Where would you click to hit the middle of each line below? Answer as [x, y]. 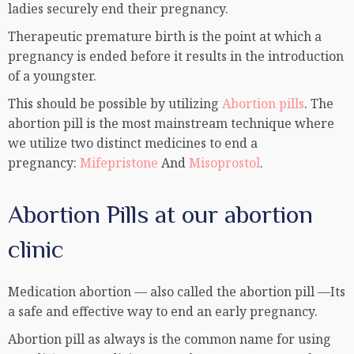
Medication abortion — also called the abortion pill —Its [177, 292]
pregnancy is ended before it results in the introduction [176, 56]
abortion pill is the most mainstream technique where [171, 124]
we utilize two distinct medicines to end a [133, 143]
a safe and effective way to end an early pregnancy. [166, 312]
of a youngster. [52, 76]
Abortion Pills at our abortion [160, 215]
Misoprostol [224, 163]
